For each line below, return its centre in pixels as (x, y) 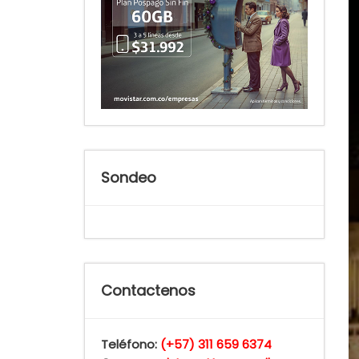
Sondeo (128, 178)
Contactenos (148, 291)
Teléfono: (130, 345)
